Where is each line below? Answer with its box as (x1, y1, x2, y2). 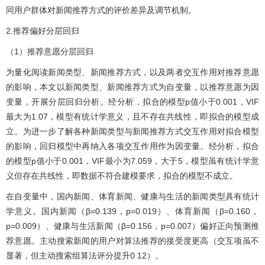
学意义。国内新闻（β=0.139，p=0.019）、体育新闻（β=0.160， (6, 206, 259, 216)
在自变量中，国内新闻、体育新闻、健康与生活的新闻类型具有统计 (6, 192, 259, 202)
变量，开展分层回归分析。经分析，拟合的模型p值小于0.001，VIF (6, 97, 259, 107)
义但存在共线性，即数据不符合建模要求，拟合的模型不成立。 (6, 171, 238, 181)
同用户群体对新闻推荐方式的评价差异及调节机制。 (6, 5, 196, 15)
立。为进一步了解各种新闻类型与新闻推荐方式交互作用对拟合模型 (6, 127, 259, 137)
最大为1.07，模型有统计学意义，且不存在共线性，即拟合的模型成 (6, 112, 259, 122)
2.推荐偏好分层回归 (6, 26, 79, 36)
